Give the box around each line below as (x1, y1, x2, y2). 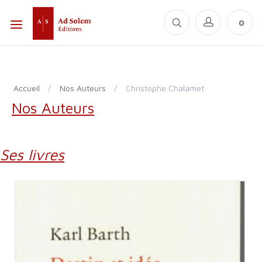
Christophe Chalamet (131, 83, 204, 93)
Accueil (19, 83, 40, 93)
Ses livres (8, 146, 64, 163)
